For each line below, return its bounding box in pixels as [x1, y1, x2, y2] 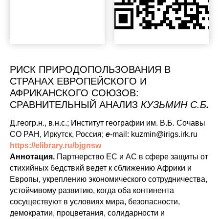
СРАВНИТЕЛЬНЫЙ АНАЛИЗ [10, 99, 141, 110]
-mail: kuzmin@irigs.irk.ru [110, 130, 197, 138]
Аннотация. [10, 152, 55, 161]
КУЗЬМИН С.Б [141, 99, 206, 110]
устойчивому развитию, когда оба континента [10, 186, 174, 195]
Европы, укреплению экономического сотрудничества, [10, 175, 207, 183]
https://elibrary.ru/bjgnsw [10, 141, 101, 150]
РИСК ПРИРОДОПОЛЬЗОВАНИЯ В [10, 64, 171, 75]
